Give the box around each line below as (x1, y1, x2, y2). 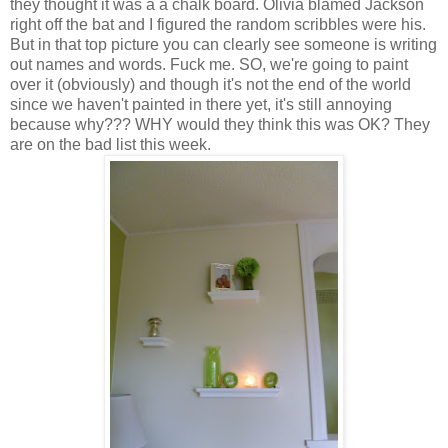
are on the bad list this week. (10, 135, 211, 153)
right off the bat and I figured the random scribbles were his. (10, 15, 426, 33)
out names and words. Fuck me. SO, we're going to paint (10, 55, 408, 73)
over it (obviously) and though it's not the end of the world (10, 75, 411, 93)
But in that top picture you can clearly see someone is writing (10, 35, 437, 53)
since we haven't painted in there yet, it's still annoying (10, 95, 392, 113)
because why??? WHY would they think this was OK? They (10, 115, 430, 133)
